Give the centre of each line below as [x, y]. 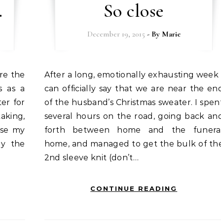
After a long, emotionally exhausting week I [47, 75]
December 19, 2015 [116, 34]
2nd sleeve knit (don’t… [91, 158]
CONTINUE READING [134, 188]
